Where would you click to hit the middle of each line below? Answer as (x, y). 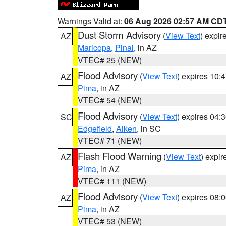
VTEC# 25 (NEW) (110, 60)
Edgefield (95, 128)
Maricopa (94, 48)
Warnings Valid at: (91, 21)
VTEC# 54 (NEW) (110, 100)
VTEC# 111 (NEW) (112, 181)
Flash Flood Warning (120, 156)
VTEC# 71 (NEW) (110, 140)
